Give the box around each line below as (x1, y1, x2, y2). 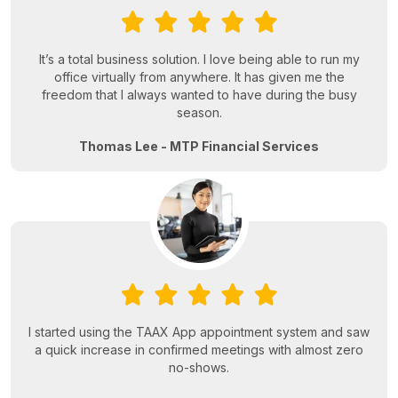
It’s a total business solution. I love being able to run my (38, 52, 360, 68)
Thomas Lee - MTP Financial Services (79, 139, 319, 155)
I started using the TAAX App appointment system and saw (28, 324, 370, 340)
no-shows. (169, 360, 229, 376)
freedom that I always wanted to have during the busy (41, 87, 357, 103)
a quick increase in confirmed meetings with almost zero (35, 342, 363, 358)
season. (176, 105, 222, 121)
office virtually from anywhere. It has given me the (53, 69, 345, 85)
